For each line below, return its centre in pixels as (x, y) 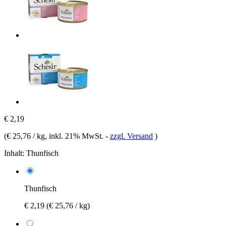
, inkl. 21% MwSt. (75, 136)
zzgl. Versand (131, 136)
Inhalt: (14, 153)
